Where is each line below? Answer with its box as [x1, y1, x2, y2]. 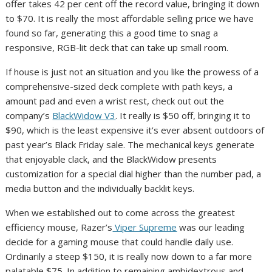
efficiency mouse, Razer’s [5, 220, 113, 233]
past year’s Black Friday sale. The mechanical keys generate [5, 138, 255, 151]
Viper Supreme [112, 220, 177, 233]
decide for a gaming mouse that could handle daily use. [5, 235, 234, 248]
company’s [5, 109, 53, 121]
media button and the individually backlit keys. [5, 182, 197, 194]
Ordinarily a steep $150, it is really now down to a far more [5, 250, 253, 262]
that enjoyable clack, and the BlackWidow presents [5, 152, 217, 165]
